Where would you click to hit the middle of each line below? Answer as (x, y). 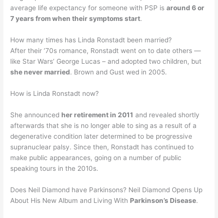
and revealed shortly (167, 115)
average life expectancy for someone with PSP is (89, 8)
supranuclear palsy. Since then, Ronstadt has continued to (102, 147)
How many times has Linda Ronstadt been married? (91, 40)
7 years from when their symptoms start (75, 19)
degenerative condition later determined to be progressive (101, 136)
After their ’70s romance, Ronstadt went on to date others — (106, 51)
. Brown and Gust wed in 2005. (119, 72)
